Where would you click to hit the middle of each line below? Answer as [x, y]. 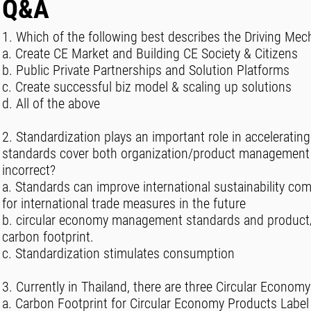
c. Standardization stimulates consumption [118, 253]
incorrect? [29, 170]
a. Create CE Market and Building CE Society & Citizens [150, 53]
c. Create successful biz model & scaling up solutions [147, 87]
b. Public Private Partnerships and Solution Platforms [146, 70]
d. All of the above [51, 103]
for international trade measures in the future [124, 203]
